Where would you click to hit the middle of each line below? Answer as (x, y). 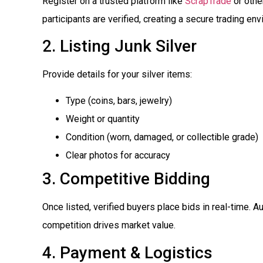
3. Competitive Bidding (126, 179)
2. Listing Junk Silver (119, 46)
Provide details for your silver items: (117, 74)
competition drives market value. (109, 225)
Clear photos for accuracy (118, 156)
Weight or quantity (103, 119)
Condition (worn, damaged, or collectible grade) (162, 137)
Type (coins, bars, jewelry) (119, 101)
